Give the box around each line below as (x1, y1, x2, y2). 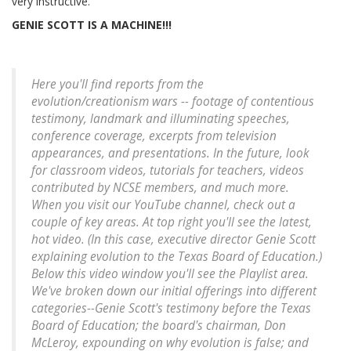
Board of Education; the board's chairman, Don (31, 317, 286, 335)
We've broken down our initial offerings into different (31, 283, 317, 300)
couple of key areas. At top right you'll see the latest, (31, 214, 312, 231)
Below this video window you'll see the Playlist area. (31, 266, 309, 283)
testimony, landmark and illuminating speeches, (31, 110, 290, 128)
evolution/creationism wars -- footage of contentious (31, 93, 314, 110)
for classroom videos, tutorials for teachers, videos (31, 162, 304, 179)
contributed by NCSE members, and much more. (31, 179, 289, 197)
